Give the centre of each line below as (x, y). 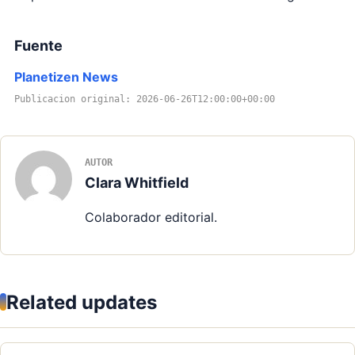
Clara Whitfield (137, 182)
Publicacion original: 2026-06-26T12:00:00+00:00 (145, 99)
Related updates (82, 302)
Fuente (38, 45)
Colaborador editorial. (151, 217)
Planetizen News (66, 76)
